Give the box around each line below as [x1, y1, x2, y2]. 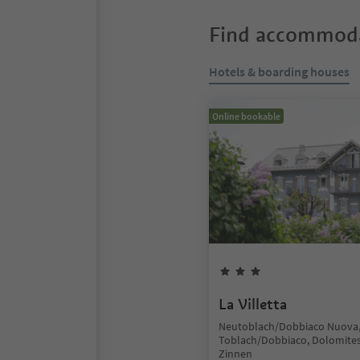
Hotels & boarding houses [209, 63, 350, 80]
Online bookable [212, 110, 280, 122]
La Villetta [219, 295, 287, 313]
